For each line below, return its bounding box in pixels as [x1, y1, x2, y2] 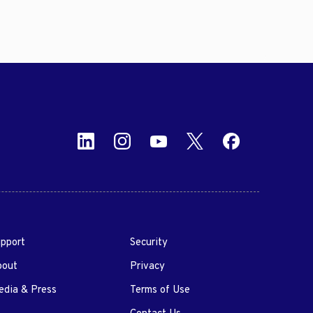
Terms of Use [129, 284, 190, 298]
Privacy [129, 260, 165, 274]
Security [129, 236, 168, 250]
